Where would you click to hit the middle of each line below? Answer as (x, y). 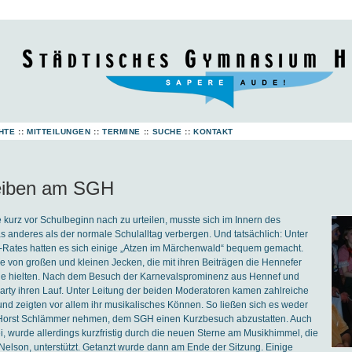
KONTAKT (213, 132)
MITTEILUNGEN (59, 132)
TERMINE (121, 132)
